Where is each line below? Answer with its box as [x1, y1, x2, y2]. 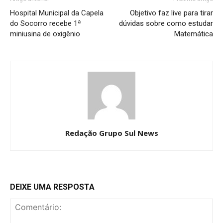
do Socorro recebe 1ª [10, 19, 81, 28]
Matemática [174, 29, 213, 39]
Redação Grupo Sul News [65, 128, 158, 138]
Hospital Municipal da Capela [10, 8, 104, 18]
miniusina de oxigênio [10, 29, 80, 39]
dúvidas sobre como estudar [119, 19, 213, 28]
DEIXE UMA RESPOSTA [10, 182, 95, 192]
